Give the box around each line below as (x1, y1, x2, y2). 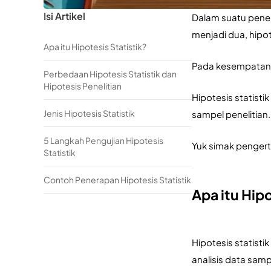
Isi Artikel (44, 10, 85, 22)
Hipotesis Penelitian (44, 80, 122, 91)
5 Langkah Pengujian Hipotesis (44, 135, 163, 146)
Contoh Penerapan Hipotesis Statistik (44, 174, 191, 185)
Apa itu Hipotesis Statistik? (44, 41, 146, 52)
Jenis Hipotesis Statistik (44, 108, 135, 119)
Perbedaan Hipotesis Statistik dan (44, 68, 177, 79)
